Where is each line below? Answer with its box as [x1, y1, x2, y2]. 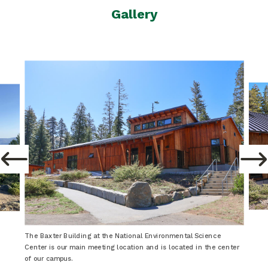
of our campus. [24, 254, 74, 262]
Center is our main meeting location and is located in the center [24, 243, 239, 251]
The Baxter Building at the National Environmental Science [24, 232, 221, 240]
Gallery [111, 7, 157, 22]
